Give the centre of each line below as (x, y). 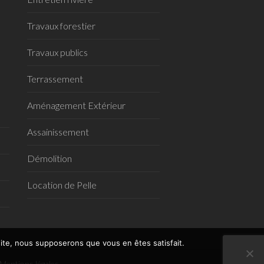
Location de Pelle (62, 185)
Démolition (49, 159)
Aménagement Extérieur (76, 105)
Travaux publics (57, 52)
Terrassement (55, 79)
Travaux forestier (61, 26)
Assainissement (58, 132)
